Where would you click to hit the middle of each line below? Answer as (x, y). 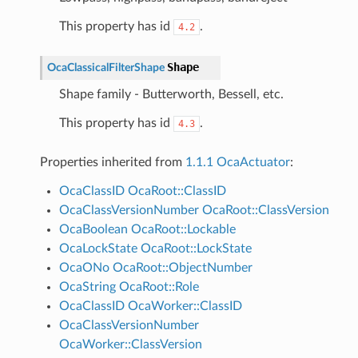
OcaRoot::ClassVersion (265, 210)
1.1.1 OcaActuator (237, 162)
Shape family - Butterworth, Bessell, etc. (171, 94)
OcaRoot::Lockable (183, 229)
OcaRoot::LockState (196, 248)
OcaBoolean (93, 229)
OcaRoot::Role (159, 286)
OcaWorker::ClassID (185, 306)
